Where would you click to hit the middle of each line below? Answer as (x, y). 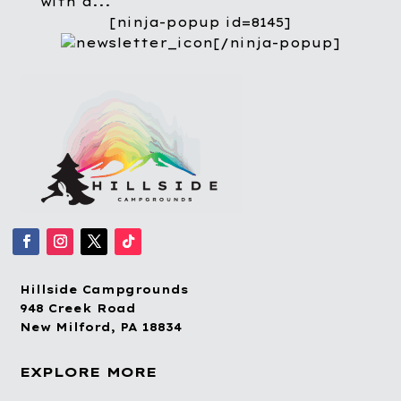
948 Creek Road (78, 308)
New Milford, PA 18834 (101, 327)
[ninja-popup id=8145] (200, 23)
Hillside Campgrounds (104, 289)
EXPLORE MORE (89, 371)
